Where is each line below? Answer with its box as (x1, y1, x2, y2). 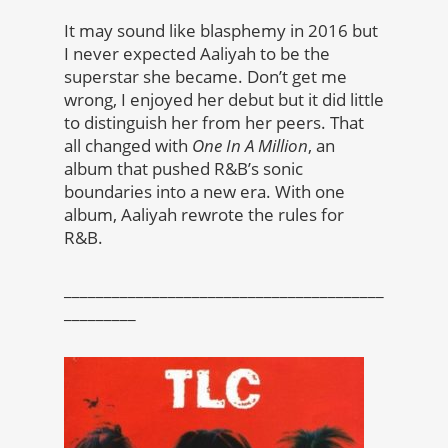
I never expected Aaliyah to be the (64, 42, 330, 66)
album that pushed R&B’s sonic (64, 157, 303, 181)
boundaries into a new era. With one (64, 180, 345, 204)
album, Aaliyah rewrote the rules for (64, 203, 344, 227)
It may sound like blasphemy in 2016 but (64, 19, 378, 43)
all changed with (64, 134, 192, 158)
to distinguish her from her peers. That (64, 111, 364, 135)
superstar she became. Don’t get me (64, 65, 347, 89)
